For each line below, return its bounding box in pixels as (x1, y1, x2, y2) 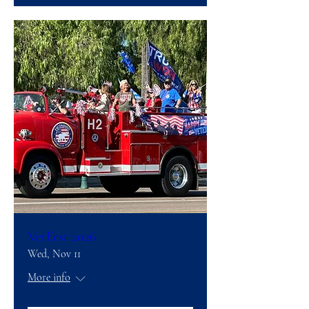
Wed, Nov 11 (28, 246, 81, 261)
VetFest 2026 (28, 228, 96, 245)
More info (28, 270, 70, 284)
